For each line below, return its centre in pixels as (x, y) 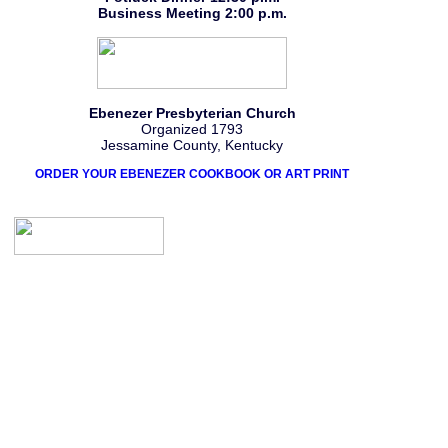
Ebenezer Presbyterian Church (192, 113)
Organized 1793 (192, 129)
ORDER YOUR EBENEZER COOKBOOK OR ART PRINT (192, 174)
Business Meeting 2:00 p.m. (192, 13)
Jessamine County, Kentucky (192, 145)
